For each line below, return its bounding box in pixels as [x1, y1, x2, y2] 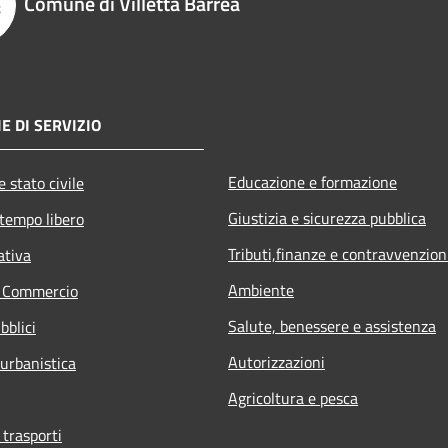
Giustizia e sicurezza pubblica [228, 205, 426, 230]
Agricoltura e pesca [228, 385, 358, 410]
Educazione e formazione [228, 169, 397, 194]
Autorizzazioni [228, 349, 325, 374]
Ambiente [228, 277, 294, 302]
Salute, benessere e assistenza [228, 313, 436, 338]
